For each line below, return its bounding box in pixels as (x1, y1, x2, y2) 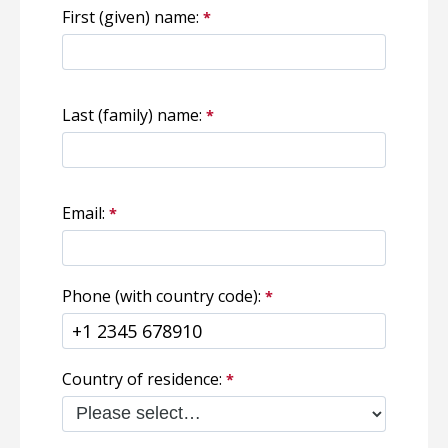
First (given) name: (61, 5, 199, 28)
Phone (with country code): (61, 284, 261, 307)
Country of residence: (61, 367, 222, 390)
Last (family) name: (61, 103, 202, 126)
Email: (61, 201, 105, 224)
